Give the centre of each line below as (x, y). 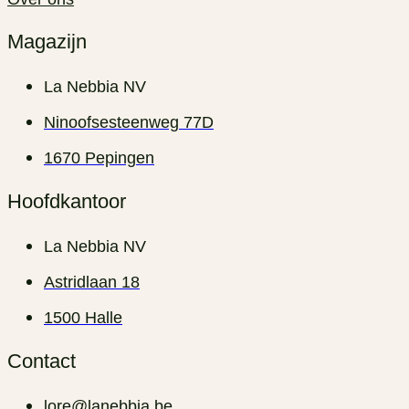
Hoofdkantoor (67, 201)
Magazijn (47, 41)
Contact (42, 361)
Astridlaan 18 (92, 282)
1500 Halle (83, 317)
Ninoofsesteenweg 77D (129, 122)
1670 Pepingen (99, 157)
